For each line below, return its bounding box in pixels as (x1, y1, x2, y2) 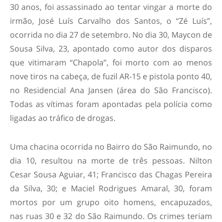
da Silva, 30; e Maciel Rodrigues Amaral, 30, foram (10, 182, 212, 194)
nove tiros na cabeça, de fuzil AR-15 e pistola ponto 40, (10, 70, 212, 82)
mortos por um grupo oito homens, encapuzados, (10, 196, 212, 208)
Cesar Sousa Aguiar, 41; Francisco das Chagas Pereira (10, 168, 212, 180)
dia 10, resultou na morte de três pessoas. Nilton (10, 155, 212, 166)
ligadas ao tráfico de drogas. (10, 112, 115, 123)
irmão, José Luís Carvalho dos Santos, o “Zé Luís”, (10, 15, 212, 26)
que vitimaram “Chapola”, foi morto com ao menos (10, 56, 212, 68)
